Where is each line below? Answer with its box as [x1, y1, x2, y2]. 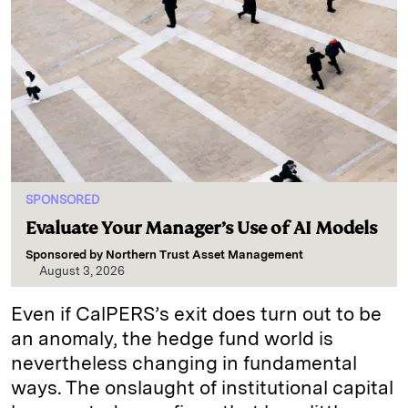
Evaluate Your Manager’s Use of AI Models [25, 217, 377, 240]
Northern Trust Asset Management [106, 248, 303, 261]
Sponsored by [25, 248, 106, 261]
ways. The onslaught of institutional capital [11, 376, 393, 399]
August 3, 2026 [39, 264, 125, 278]
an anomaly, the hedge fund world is [11, 327, 333, 350]
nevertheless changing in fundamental [11, 352, 357, 374]
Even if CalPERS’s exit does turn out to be [11, 302, 382, 325]
